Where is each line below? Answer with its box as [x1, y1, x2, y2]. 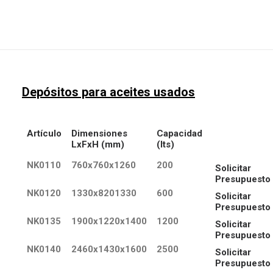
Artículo [27, 128, 62, 139]
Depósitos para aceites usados [22, 85, 195, 99]
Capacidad [157, 128, 202, 139]
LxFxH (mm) [71, 139, 124, 150]
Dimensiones [71, 128, 127, 139]
